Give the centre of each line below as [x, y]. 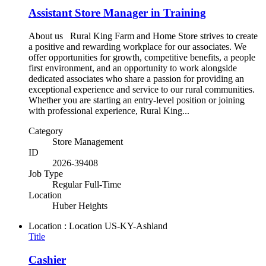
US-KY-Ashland [136, 226]
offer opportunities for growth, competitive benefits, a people [142, 58]
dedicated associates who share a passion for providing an [136, 79]
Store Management [88, 142]
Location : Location [65, 226]
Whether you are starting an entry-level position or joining [137, 100]
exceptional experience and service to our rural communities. [142, 90]
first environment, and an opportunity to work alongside [133, 68]
